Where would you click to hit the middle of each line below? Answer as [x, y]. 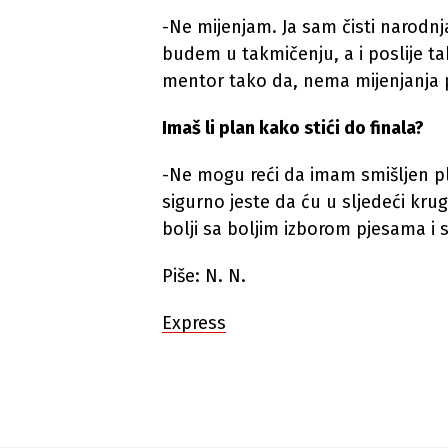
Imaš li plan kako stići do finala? [293, 128]
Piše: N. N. [204, 276]
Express [194, 323]
